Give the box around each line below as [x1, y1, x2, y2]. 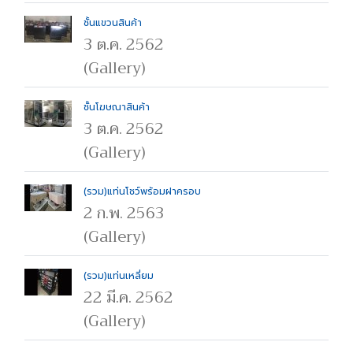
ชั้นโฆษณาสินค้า [84, 100, 150, 114]
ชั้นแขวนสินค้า [84, 16, 142, 30]
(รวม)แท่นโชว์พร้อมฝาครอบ [84, 184, 201, 199]
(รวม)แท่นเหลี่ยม [84, 269, 154, 283]
